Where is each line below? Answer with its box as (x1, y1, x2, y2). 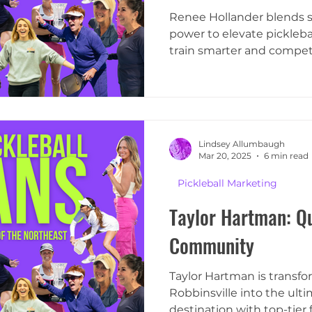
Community (169, 231, 254, 260)
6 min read (264, 150, 309, 162)
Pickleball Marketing (178, 177, 277, 190)
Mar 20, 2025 (198, 150, 251, 162)
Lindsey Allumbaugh (198, 139, 285, 150)
